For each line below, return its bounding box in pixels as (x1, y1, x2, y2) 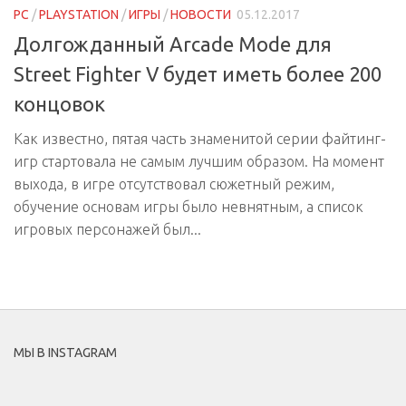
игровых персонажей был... (14, 221, 201, 238)
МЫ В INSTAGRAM (14, 345, 117, 361)
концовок (14, 92, 105, 116)
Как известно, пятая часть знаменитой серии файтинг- (14, 130, 386, 148)
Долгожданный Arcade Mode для (14, 33, 332, 56)
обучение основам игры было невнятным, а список (14, 198, 363, 216)
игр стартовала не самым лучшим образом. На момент (14, 153, 384, 170)
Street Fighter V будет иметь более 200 (14, 63, 382, 86)
